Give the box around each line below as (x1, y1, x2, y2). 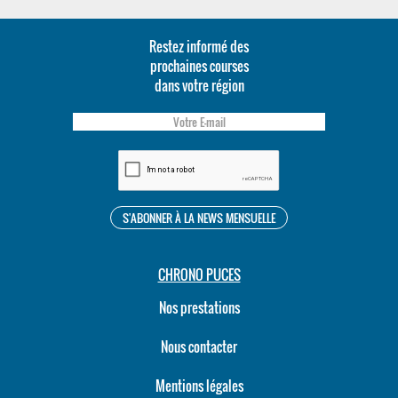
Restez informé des (149, 36, 249, 56)
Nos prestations (158, 298, 240, 317)
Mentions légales (155, 376, 243, 395)
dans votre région (154, 76, 244, 95)
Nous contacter (161, 337, 237, 356)
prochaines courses (149, 56, 249, 76)
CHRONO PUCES (157, 265, 241, 284)
